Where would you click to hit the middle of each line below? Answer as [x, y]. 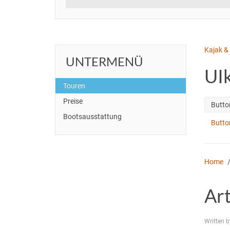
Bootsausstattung [92, 116]
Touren [74, 85]
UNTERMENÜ [104, 61]
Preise [73, 101]
